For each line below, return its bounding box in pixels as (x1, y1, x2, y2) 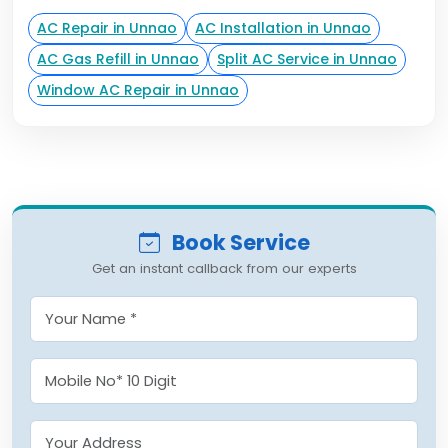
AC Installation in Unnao (195, 18, 371, 38)
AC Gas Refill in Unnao (37, 49, 199, 69)
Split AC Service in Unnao (217, 49, 397, 69)
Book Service (167, 228, 310, 257)
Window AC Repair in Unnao (37, 80, 239, 100)
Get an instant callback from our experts (91, 259, 357, 278)
